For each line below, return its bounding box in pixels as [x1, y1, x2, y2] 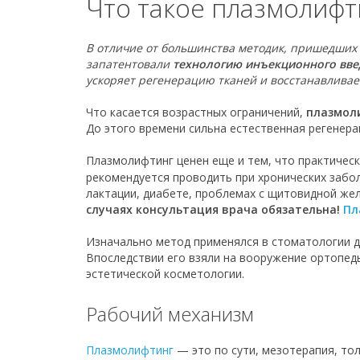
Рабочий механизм [86, 301, 254, 327]
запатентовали [86, 56, 170, 72]
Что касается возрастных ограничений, [86, 104, 306, 120]
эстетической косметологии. [86, 266, 244, 281]
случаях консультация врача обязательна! [86, 202, 343, 217]
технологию [170, 56, 242, 72]
